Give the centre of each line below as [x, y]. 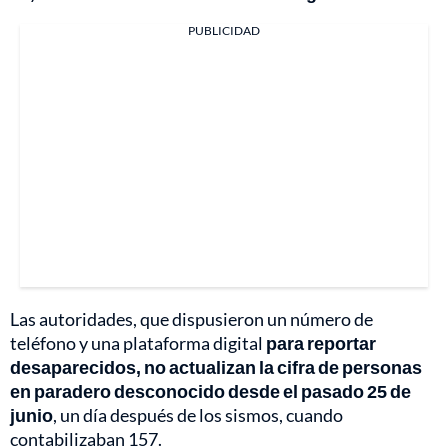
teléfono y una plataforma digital [138, 343]
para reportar [321, 343]
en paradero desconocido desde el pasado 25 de [210, 391]
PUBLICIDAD [224, 31]
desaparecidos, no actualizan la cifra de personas [216, 367]
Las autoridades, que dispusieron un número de [191, 319]
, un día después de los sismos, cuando [198, 415]
